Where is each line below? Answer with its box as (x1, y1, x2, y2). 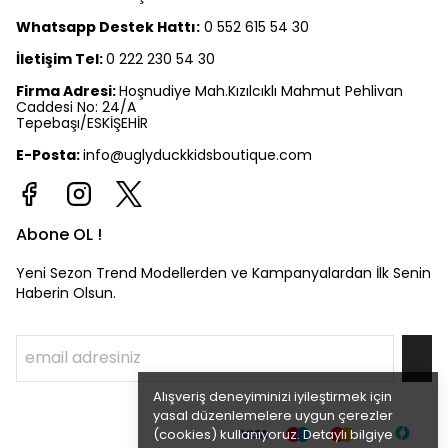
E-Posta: (16, 145, 83, 165)
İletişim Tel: (16, 49, 106, 69)
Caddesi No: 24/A (16, 97, 136, 117)
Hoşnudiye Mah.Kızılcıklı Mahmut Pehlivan (119, 81, 403, 101)
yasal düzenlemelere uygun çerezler (153, 406, 393, 425)
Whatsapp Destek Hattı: (16, 17, 200, 37)
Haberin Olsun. (16, 283, 116, 303)
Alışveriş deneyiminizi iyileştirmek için (153, 387, 392, 406)
